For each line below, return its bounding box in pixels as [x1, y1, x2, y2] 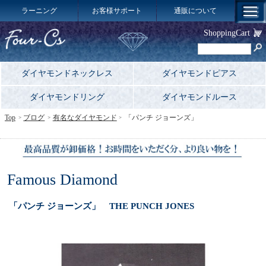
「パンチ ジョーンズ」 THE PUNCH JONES [8, 201, 194, 211]
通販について [174, 7, 217, 15]
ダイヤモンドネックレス [21, 69, 113, 78]
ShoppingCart [204, 28, 250, 37]
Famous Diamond [7, 170, 118, 188]
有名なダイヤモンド [52, 113, 117, 122]
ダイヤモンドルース [161, 93, 237, 102]
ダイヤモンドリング [30, 93, 105, 102]
